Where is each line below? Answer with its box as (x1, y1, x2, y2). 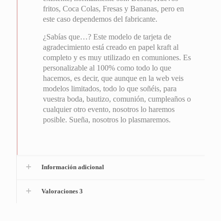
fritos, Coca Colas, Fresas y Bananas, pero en (43, 4, 184, 13)
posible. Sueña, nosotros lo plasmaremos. (43, 115, 171, 124)
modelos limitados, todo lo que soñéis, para (43, 84, 177, 93)
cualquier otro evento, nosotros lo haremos (43, 105, 175, 113)
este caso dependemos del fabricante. (43, 15, 158, 23)
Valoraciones (41, 187, 79, 195)
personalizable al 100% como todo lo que (43, 64, 172, 72)
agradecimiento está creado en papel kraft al (43, 43, 179, 51)
